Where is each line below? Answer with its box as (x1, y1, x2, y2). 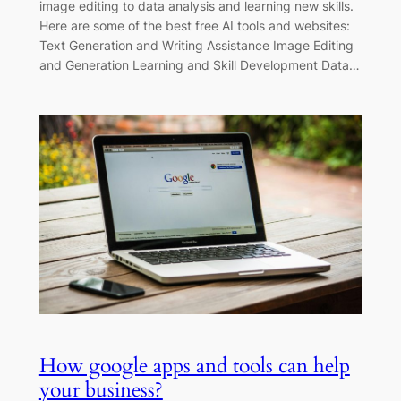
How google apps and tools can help (38, 351, 350, 380)
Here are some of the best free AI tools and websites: (38, 18, 350, 34)
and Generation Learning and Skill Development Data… (38, 57, 360, 73)
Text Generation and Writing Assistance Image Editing (38, 38, 354, 54)
